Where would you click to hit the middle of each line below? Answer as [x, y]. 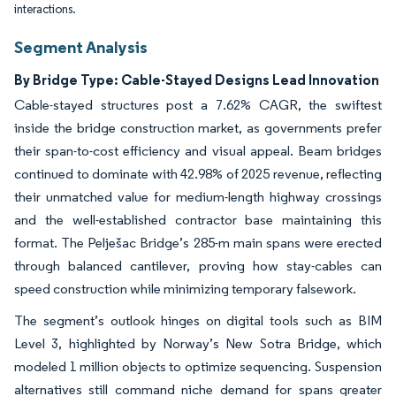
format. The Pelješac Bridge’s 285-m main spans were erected [198, 243]
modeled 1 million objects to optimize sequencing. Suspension [198, 366]
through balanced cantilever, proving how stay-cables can [198, 266]
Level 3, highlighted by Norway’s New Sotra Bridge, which [198, 343]
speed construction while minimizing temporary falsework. [185, 289]
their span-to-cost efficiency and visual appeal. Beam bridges [198, 151]
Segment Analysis [81, 47]
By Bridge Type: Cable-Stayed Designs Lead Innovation [197, 80]
